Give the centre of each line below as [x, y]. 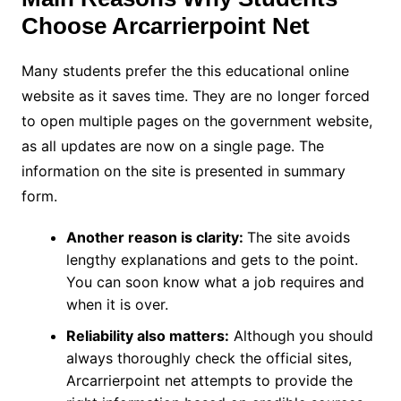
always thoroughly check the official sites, [209, 358]
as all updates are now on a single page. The [172, 145]
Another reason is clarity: [156, 237]
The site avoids [298, 237]
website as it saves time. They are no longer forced [195, 95]
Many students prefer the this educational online [185, 70]
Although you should [301, 335]
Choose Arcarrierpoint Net [165, 26]
